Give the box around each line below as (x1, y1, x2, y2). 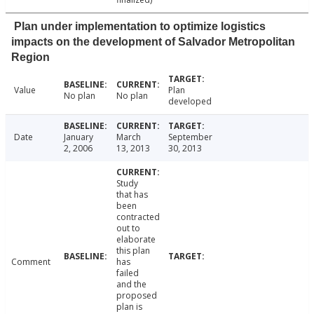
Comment (11, 256, 50, 268)
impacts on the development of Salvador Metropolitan (11, 36, 295, 48)
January (63, 131, 93, 144)
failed (116, 267, 139, 280)
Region (11, 51, 50, 64)
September (168, 131, 213, 144)
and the (116, 278, 146, 291)
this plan (116, 245, 150, 257)
